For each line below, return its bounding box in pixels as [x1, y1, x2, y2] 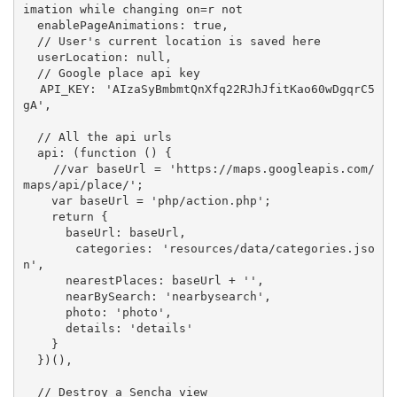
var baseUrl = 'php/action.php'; [22, 193, 51, 207]
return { [22, 209, 51, 223]
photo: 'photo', [22, 305, 66, 319]
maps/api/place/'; [22, 177, 144, 191]
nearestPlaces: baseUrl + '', [22, 273, 66, 287]
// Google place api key [22, 66, 37, 80]
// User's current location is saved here [22, 34, 37, 48]
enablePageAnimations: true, [22, 18, 37, 32]
